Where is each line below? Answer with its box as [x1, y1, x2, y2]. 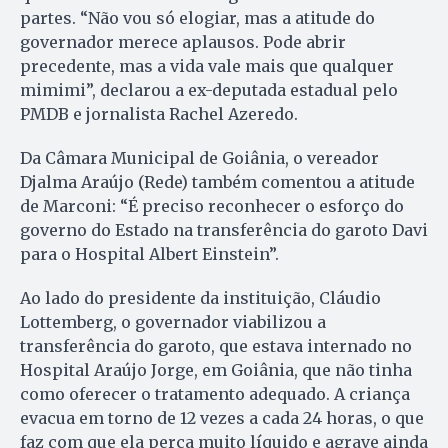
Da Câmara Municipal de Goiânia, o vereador [20, 148, 379, 169]
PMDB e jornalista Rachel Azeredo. [20, 104, 298, 125]
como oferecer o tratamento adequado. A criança [20, 384, 410, 405]
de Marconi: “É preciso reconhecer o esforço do [20, 196, 404, 217]
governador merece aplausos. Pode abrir [20, 32, 346, 53]
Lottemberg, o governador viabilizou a [20, 312, 326, 333]
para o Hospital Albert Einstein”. [20, 244, 279, 265]
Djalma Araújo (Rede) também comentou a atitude [20, 172, 415, 193]
